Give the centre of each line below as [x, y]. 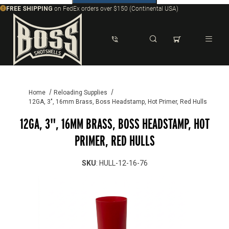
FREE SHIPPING [29, 9]
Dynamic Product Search [65, 84]
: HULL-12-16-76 [122, 163]
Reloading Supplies [81, 92]
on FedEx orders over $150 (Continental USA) [116, 9]
